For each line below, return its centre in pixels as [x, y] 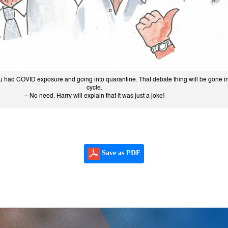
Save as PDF [120, 153]
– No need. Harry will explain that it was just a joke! [94, 96]
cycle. [94, 88]
